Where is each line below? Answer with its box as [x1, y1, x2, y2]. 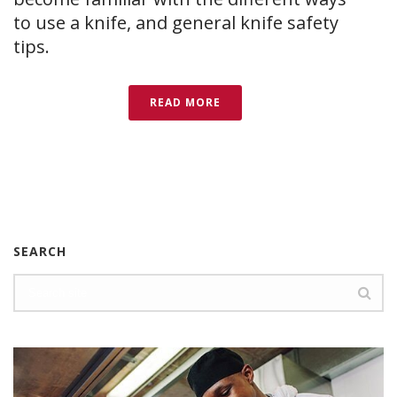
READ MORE [150, 95, 221, 111]
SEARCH [13, 243, 66, 261]
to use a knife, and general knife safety [13, 11, 339, 35]
